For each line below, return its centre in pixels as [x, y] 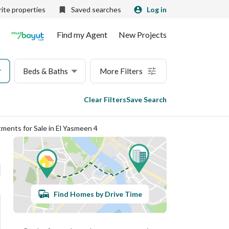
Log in [157, 9]
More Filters [121, 71]
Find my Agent [82, 35]
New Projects [143, 35]
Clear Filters [105, 99]
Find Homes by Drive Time [98, 194]
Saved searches [96, 9]
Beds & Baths [45, 71]
